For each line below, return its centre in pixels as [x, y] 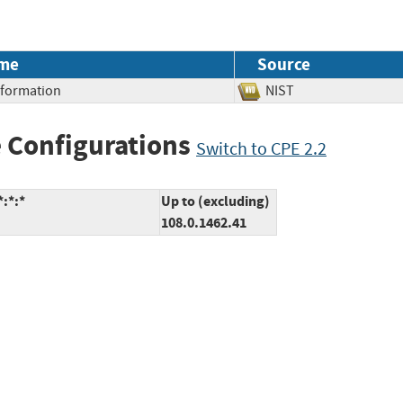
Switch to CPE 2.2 [261, 148]
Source [284, 64]
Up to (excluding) [215, 201]
